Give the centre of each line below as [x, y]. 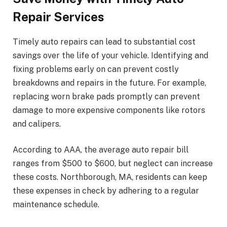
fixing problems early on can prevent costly [96, 69]
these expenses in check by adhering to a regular [106, 191]
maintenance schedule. [56, 205]
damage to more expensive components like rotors [109, 110]
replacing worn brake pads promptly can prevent [106, 96]
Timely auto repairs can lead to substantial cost [104, 42]
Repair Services [59, 16]
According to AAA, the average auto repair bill [101, 150]
